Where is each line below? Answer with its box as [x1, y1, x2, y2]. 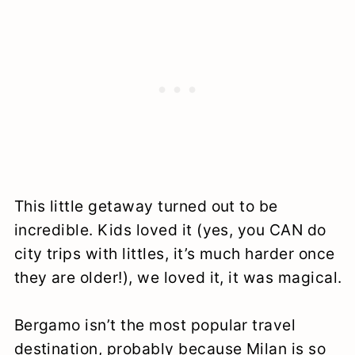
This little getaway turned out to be [13, 197, 278, 216]
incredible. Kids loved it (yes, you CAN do [13, 220, 326, 240]
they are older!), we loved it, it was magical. [13, 268, 342, 288]
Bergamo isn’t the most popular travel [13, 315, 296, 335]
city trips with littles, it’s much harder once [13, 244, 335, 264]
